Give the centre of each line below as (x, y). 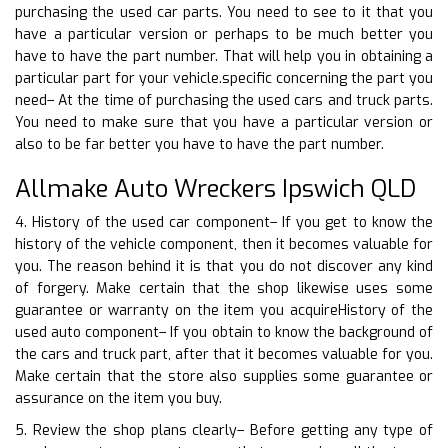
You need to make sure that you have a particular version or (224, 122)
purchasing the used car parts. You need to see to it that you (224, 12)
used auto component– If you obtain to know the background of (224, 332)
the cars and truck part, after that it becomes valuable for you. (224, 354)
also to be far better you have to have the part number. (199, 144)
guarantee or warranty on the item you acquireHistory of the (224, 310)
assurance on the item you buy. (118, 398)
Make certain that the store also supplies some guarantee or (224, 376)
